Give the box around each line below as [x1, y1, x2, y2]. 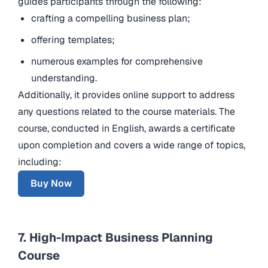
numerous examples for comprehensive [31, 54, 203, 68]
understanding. [31, 71, 100, 84]
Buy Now [31, 176, 72, 190]
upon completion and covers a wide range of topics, [18, 138, 245, 151]
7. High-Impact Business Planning [18, 229, 213, 245]
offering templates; [31, 33, 118, 46]
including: [18, 155, 62, 168]
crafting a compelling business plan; [31, 11, 193, 25]
